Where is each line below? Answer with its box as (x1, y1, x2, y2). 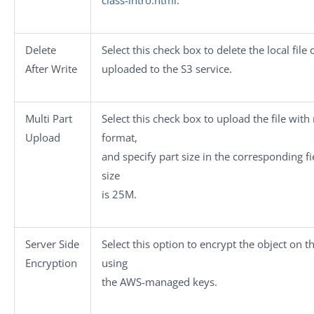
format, (102, 130, 137, 144)
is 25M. (102, 186, 137, 201)
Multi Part (25, 111, 72, 125)
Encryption (25, 255, 77, 270)
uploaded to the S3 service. (102, 61, 232, 76)
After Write (25, 61, 77, 76)
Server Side (25, 236, 79, 251)
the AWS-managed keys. (102, 274, 217, 289)
